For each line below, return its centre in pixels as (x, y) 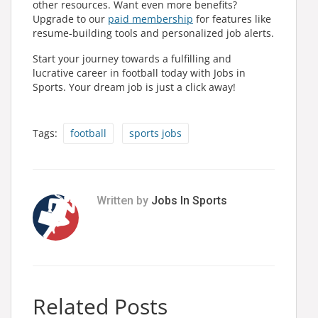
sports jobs (155, 133)
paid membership (150, 18)
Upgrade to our (70, 18)
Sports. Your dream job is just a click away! (134, 87)
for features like (232, 18)
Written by (124, 200)
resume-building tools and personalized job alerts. (153, 33)
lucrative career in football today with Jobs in (139, 72)
